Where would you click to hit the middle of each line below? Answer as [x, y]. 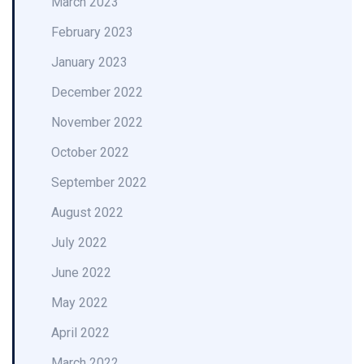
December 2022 [97, 92]
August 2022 [87, 212]
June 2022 [81, 273]
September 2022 [99, 182]
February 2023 [92, 32]
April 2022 [80, 333]
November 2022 [97, 122]
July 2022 [79, 243]
